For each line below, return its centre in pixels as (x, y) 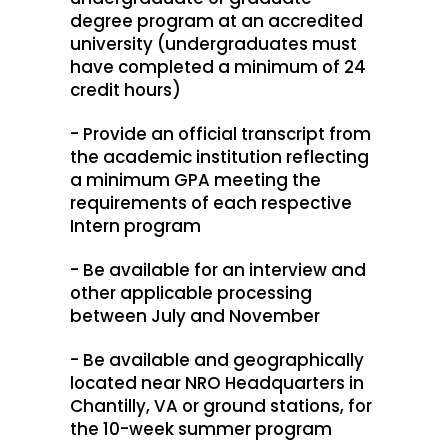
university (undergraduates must (213, 43)
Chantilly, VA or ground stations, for (221, 405)
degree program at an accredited (216, 20)
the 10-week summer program (201, 428)
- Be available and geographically (217, 359)
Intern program (135, 225)
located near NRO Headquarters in (217, 382)
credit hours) (125, 89)
